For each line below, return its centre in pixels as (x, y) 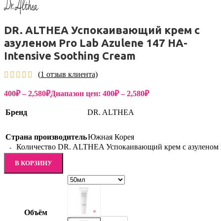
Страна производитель (46, 137)
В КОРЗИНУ (34, 163)
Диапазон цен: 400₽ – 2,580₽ (100, 94)
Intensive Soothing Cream (70, 55)
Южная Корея (111, 137)
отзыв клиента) (71, 74)
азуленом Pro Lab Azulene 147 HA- (96, 42)
